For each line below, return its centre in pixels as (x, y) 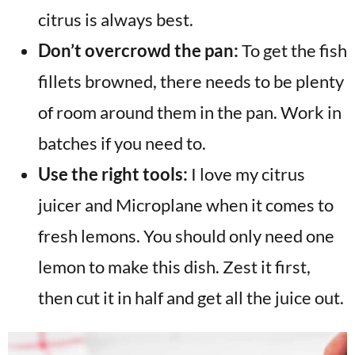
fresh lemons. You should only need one (186, 235)
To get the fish (294, 50)
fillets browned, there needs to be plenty (191, 81)
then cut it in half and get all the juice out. (191, 297)
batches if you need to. (122, 143)
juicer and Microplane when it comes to (186, 204)
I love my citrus (246, 174)
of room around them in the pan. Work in (190, 112)
